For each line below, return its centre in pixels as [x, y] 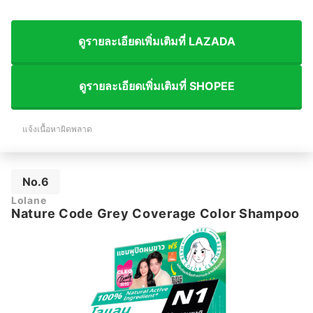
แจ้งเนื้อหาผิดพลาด [57, 129]
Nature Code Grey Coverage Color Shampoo [156, 214]
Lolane [29, 201]
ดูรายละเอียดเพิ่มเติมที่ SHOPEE [156, 86]
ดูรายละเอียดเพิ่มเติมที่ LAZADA [156, 41]
